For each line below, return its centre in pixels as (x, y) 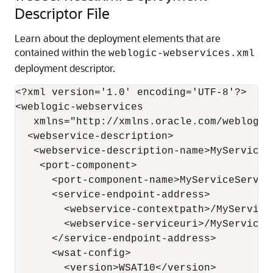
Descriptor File (62, 13)
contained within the (62, 52)
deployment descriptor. (65, 68)
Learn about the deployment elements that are (118, 38)
